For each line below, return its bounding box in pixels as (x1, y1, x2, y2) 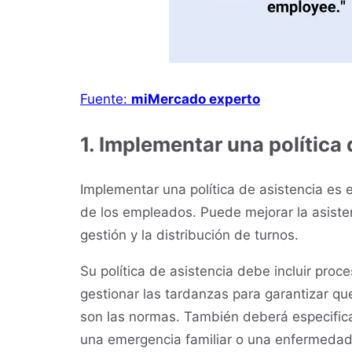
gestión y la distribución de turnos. (80, 227, 299, 244)
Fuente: (80, 90, 131, 107)
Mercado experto (148, 90, 260, 107)
